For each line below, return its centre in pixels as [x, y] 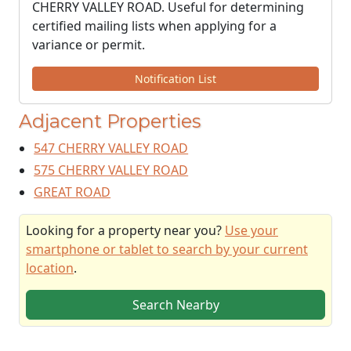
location [50, 268]
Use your [251, 230]
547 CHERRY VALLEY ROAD [111, 148]
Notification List [175, 79]
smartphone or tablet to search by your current [167, 249]
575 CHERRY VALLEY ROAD [111, 170]
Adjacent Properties [110, 121]
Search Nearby [175, 305]
